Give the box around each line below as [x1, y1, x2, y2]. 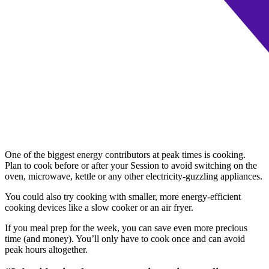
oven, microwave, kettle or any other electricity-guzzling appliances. [5, 171, 262, 181]
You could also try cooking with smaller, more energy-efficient [5, 191, 241, 202]
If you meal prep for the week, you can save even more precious [5, 222, 247, 233]
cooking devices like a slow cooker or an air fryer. [5, 202, 193, 213]
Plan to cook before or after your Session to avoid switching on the [5, 160, 257, 171]
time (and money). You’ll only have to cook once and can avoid [5, 233, 245, 244]
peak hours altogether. [5, 244, 88, 255]
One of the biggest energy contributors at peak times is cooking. [5, 149, 246, 160]
